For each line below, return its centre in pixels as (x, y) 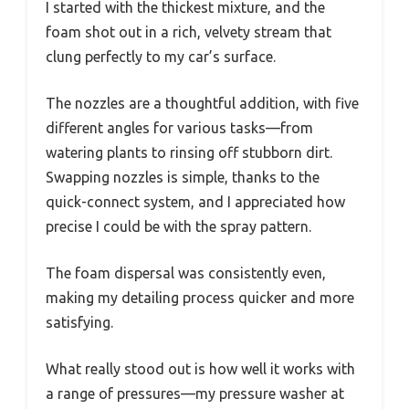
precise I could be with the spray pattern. (178, 227)
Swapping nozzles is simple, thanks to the (183, 178)
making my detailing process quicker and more (200, 298)
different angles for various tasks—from (179, 128)
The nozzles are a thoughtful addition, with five (202, 104)
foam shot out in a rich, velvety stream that (189, 32)
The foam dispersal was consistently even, (186, 273)
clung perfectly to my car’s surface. (161, 57)
